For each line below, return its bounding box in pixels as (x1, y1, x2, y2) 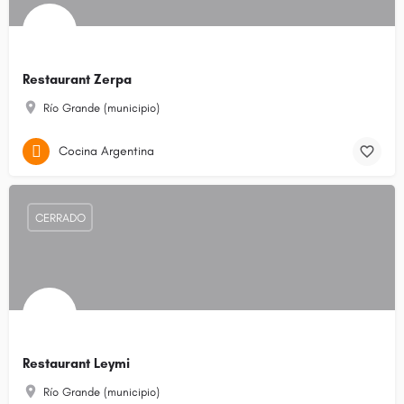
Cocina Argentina (59, 142, 154, 159)
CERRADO (34, 210, 86, 225)
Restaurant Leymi (23, 355, 130, 372)
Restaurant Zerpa (23, 71, 132, 88)
